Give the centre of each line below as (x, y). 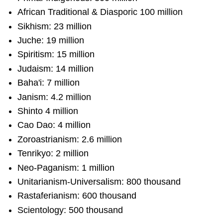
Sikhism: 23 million (55, 26)
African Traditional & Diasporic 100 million (100, 12)
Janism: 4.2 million (55, 97)
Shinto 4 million (48, 111)
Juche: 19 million (51, 41)
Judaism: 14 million (56, 68)
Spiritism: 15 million (56, 55)
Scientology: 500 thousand (70, 210)
